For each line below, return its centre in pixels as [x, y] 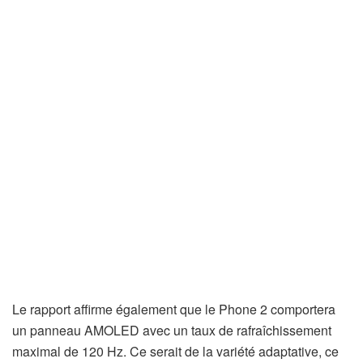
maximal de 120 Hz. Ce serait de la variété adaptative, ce [175, 352]
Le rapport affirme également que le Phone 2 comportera [174, 310]
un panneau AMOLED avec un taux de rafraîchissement [172, 331]
